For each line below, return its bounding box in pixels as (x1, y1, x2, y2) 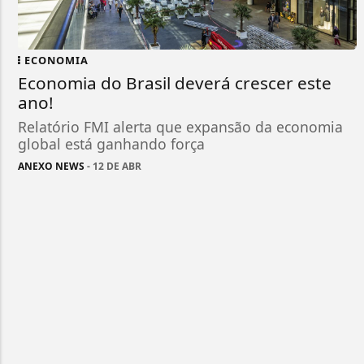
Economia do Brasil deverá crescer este (18, 71, 331, 95)
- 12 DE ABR (84, 159, 141, 174)
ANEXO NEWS (18, 159, 84, 174)
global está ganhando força (18, 134, 205, 154)
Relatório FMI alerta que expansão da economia (18, 117, 343, 137)
